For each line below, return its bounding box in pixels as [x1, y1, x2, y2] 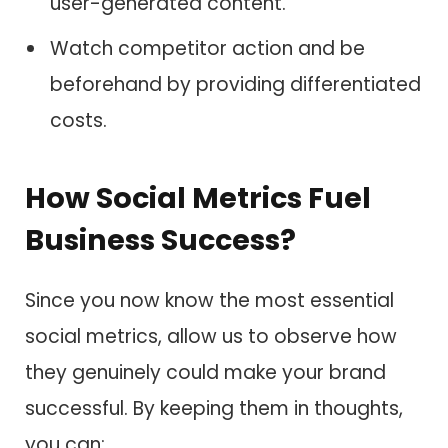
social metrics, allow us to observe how [25, 322, 397, 350]
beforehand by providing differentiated [50, 70, 421, 98]
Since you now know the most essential [25, 286, 394, 314]
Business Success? [25, 220, 296, 261]
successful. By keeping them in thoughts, [25, 394, 403, 422]
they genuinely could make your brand [25, 358, 386, 386]
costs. [50, 106, 107, 134]
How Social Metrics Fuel [25, 178, 371, 219]
